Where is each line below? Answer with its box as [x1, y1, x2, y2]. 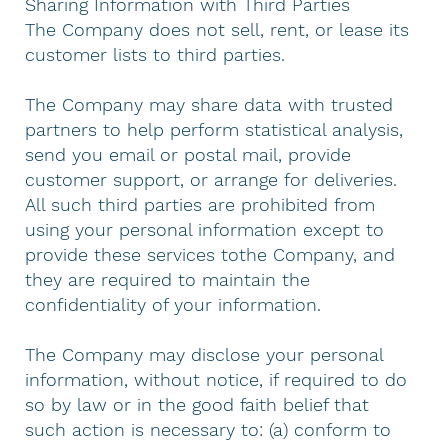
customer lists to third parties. [25, 43, 286, 65]
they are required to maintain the [25, 268, 311, 290]
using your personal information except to [25, 218, 385, 240]
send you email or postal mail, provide [25, 143, 352, 165]
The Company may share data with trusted [25, 93, 394, 115]
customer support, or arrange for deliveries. [25, 168, 398, 190]
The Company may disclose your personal [25, 343, 384, 365]
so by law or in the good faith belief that [25, 393, 370, 415]
